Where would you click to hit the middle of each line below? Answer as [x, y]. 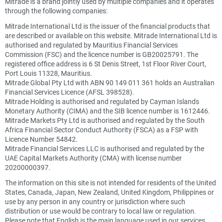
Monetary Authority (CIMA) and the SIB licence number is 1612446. [108, 111]
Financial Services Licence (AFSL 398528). [70, 92]
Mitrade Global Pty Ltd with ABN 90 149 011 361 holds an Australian [110, 83]
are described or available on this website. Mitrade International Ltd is [111, 35]
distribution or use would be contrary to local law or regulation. [101, 211]
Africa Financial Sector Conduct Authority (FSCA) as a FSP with [102, 130]
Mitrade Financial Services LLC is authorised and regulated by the [105, 148]
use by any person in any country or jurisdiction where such [95, 201]
